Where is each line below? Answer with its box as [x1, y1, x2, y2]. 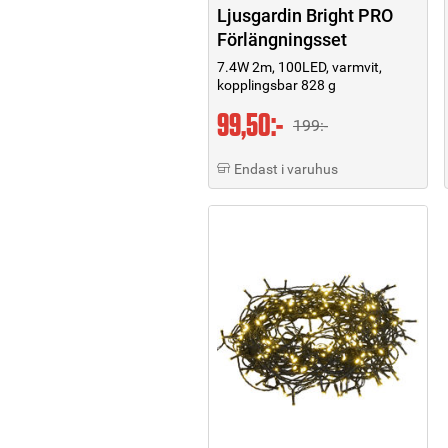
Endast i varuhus [234, 160, 338, 177]
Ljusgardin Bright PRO [217, 4, 393, 26]
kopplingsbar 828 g [217, 76, 336, 93]
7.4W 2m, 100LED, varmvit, [217, 58, 382, 75]
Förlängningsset [217, 28, 347, 50]
